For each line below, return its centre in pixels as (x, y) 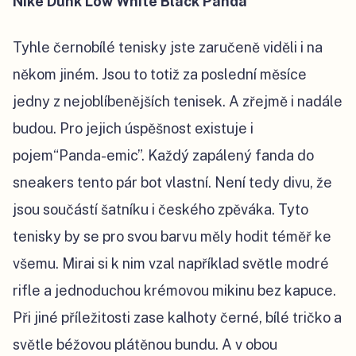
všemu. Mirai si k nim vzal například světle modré (171, 263)
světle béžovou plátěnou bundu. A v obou (145, 344)
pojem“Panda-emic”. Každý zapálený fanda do (163, 155)
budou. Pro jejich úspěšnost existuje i (133, 128)
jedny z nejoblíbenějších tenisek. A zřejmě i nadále (178, 101)
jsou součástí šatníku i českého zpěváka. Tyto (161, 209)
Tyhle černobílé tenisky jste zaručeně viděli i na (168, 47)
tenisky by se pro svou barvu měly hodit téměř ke (172, 236)
